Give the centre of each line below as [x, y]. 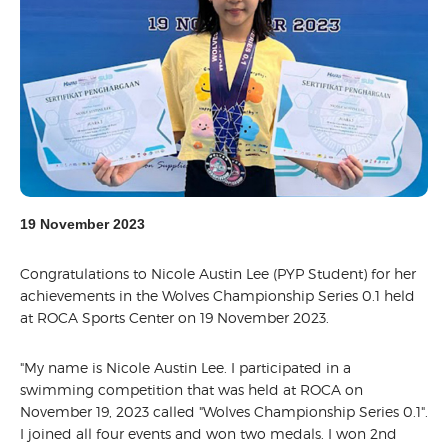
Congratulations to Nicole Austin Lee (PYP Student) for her [218, 274]
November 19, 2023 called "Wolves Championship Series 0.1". [224, 412]
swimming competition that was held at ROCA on [191, 390]
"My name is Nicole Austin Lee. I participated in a [185, 368]
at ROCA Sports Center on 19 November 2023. [176, 318]
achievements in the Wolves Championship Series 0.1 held [217, 296]
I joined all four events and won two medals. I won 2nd [208, 434]
